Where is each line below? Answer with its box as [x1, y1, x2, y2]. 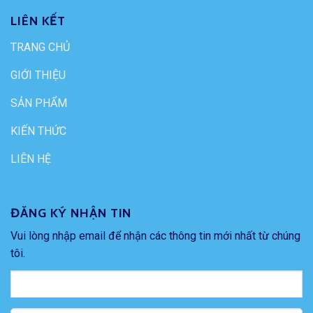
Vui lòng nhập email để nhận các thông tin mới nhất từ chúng [10, 229, 300, 243]
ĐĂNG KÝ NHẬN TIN [10, 205, 132, 221]
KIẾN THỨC [10, 124, 66, 138]
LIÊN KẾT [10, 13, 66, 29]
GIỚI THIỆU [10, 68, 66, 82]
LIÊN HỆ [10, 152, 51, 166]
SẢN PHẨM [10, 96, 67, 110]
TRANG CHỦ [10, 41, 70, 54]
